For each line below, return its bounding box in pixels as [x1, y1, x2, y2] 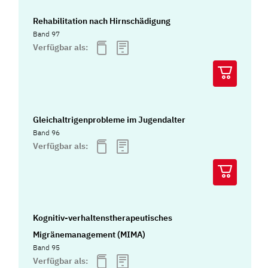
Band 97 [33, 29, 60, 38]
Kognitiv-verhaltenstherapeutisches [33, 212, 173, 224]
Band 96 [33, 128, 60, 138]
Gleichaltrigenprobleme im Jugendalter [33, 114, 186, 126]
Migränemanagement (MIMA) [33, 229, 146, 240]
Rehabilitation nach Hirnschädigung [33, 15, 171, 26]
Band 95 [33, 243, 60, 252]
